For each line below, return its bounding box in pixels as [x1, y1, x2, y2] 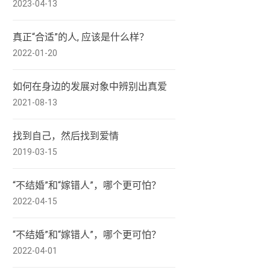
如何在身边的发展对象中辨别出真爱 [13, 81, 167, 92]
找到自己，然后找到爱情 [13, 130, 119, 142]
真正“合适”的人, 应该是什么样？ [13, 31, 149, 43]
